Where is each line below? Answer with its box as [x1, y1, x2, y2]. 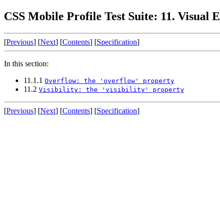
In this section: [4, 59, 49, 68]
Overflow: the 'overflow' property [45, 77, 174, 84]
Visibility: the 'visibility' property [39, 85, 184, 93]
